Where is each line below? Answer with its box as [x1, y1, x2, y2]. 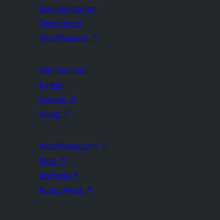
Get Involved [39, 65, 86, 75]
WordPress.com [39, 141, 100, 151]
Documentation [39, 3, 96, 13]
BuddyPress [39, 185, 85, 195]
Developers [39, 18, 82, 28]
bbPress [39, 170, 72, 180]
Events [39, 80, 64, 89]
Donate [39, 94, 69, 104]
